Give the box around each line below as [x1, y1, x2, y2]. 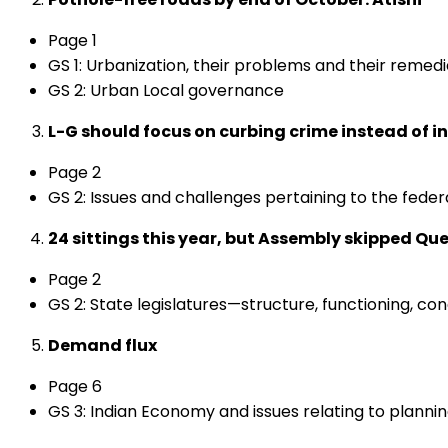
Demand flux [48, 334, 157, 357]
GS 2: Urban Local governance [48, 79, 284, 102]
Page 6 [48, 375, 102, 398]
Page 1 [48, 29, 97, 52]
